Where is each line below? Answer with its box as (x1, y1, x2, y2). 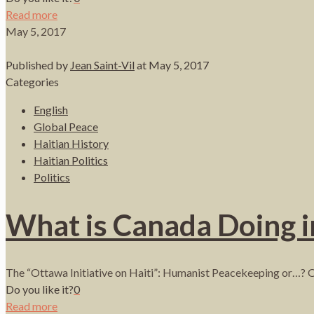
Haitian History (34, 136, 109, 150)
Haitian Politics (34, 153, 108, 167)
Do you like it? (6, 282, 74, 296)
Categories (6, 74, 59, 88)
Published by (6, 57, 70, 71)
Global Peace (34, 119, 98, 133)
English (34, 102, 68, 116)
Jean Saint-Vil (70, 57, 135, 71)
